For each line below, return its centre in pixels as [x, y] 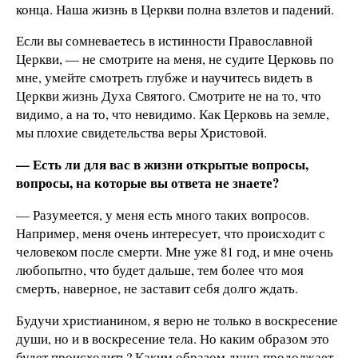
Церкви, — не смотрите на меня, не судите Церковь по [175, 59]
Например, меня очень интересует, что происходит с [171, 233]
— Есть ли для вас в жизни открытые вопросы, [162, 165]
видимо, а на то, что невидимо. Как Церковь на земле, [173, 114]
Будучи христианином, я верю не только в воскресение [177, 320]
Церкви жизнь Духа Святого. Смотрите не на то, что [169, 96]
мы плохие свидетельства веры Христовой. [141, 133]
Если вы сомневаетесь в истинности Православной [164, 41]
